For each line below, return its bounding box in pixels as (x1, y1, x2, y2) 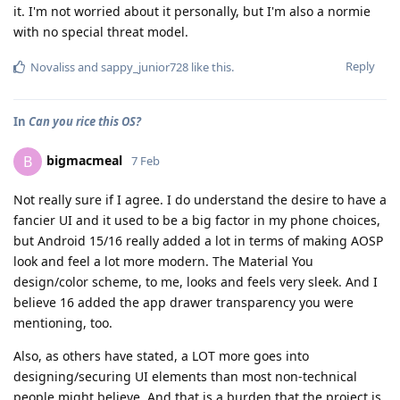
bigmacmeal (46, 151, 122, 169)
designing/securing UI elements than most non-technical (13, 367, 357, 385)
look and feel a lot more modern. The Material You (13, 252, 313, 270)
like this (188, 58, 231, 75)
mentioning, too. (13, 313, 112, 331)
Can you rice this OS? (29, 112, 141, 129)
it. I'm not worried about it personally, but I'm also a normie (13, 2, 371, 20)
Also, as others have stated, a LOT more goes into (13, 346, 309, 364)
